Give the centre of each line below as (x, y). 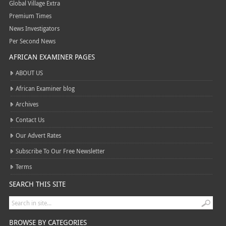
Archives (27, 104)
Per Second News (32, 41)
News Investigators (34, 28)
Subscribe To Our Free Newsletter (60, 151)
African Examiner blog (45, 88)
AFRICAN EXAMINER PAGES (52, 57)
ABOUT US (29, 73)
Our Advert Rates (38, 135)
